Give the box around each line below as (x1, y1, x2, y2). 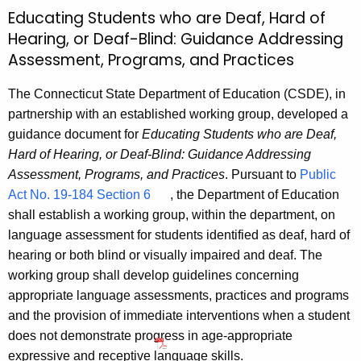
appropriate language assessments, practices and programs (8, 288, 349, 302)
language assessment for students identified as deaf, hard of (8, 227, 350, 242)
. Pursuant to (225, 167, 300, 181)
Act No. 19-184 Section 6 (8, 187, 151, 201)
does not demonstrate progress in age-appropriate (8, 328, 293, 342)
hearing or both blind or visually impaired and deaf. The (8, 247, 322, 262)
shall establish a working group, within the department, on (8, 207, 335, 222)
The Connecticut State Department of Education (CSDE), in (8, 86, 346, 101)
